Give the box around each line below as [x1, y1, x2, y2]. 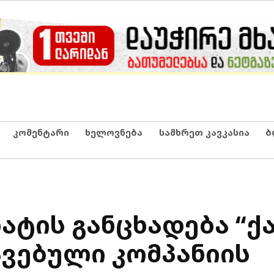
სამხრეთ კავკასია [158, 126, 250, 138]
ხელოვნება [85, 126, 143, 138]
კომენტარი [12, 126, 69, 138]
